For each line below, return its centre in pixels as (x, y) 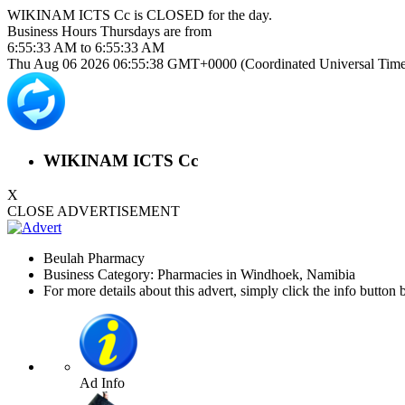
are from (186, 31)
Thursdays (130, 31)
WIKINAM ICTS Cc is (77, 15)
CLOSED (175, 15)
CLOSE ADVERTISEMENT (94, 212)
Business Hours (54, 31)
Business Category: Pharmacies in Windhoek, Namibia (199, 275)
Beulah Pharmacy (94, 259)
